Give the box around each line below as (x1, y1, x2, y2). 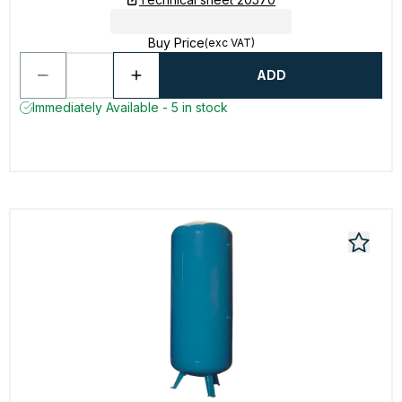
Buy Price (147, 35, 205, 50)
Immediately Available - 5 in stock (32, 100, 228, 115)
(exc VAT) (204, 36, 255, 49)
